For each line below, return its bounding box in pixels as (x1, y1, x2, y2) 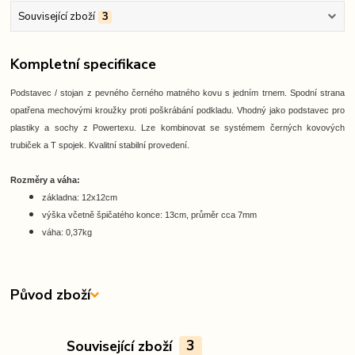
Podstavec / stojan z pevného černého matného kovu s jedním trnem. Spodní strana (10, 88, 345, 98)
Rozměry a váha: (10, 175, 81, 185)
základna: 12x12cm (42, 193, 118, 203)
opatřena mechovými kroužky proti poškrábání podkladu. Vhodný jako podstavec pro (10, 105, 345, 116)
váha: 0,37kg (42, 227, 93, 238)
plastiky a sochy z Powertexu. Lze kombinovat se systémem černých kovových (10, 123, 345, 133)
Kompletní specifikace (10, 55, 157, 74)
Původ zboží (10, 285, 91, 305)
